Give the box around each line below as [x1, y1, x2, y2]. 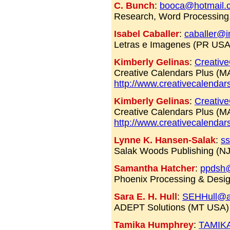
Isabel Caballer [114, 29, 179, 40]
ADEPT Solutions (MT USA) [114, 202, 229, 213]
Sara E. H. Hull [114, 191, 177, 202]
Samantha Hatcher [114, 163, 195, 174]
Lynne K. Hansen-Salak [114, 135, 216, 146]
